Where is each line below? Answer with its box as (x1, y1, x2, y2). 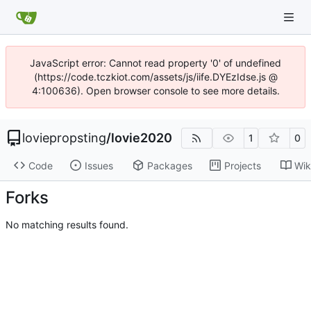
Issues (84, 159, 113, 171)
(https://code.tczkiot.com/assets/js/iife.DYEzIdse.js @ (33, 71, 278, 83)
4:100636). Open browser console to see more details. (31, 85, 280, 96)
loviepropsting (22, 131, 106, 145)
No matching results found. (6, 218, 128, 230)
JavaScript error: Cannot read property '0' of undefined (30, 57, 281, 69)
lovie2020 (111, 131, 172, 145)
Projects (224, 159, 261, 171)
